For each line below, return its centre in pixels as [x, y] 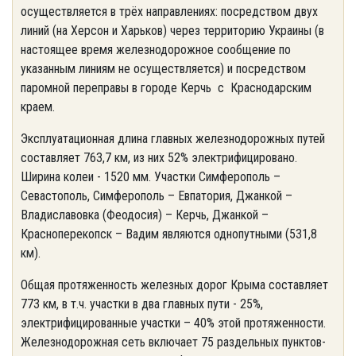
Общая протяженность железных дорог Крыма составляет [174, 285]
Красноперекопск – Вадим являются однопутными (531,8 [169, 234]
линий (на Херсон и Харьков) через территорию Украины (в [172, 31]
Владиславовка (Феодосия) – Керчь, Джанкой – [145, 215]
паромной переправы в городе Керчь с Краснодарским [166, 88]
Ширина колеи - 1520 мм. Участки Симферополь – [151, 177]
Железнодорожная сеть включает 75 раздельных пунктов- [173, 342]
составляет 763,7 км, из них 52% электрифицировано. [159, 158]
